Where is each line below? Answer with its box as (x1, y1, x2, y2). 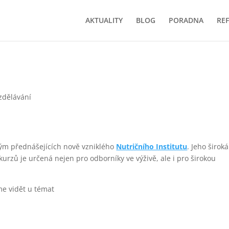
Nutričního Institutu (116, 142, 188, 151)
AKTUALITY (85, 15, 123, 25)
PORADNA (169, 15, 203, 25)
